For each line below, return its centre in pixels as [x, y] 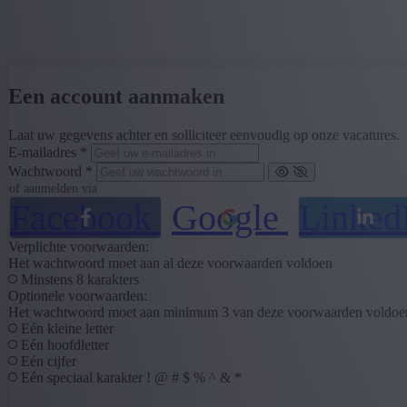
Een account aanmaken [116, 96]
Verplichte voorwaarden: [79, 246]
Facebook [81, 217]
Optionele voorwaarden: [78, 295]
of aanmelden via [53, 188]
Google [225, 217]
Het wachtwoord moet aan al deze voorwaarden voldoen [170, 263]
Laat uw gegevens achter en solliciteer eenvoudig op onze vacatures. [204, 134]
